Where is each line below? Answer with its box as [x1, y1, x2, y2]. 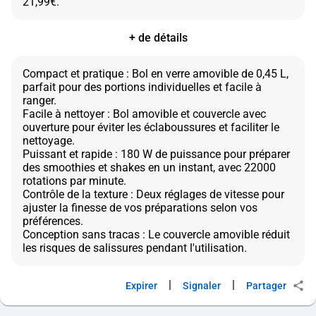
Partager [246, 280, 286, 292]
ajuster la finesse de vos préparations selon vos [23, 201, 257, 215]
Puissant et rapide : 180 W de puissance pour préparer [23, 147, 290, 162]
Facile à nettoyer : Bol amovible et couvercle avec [23, 107, 266, 121]
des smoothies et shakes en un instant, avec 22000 [23, 161, 276, 175]
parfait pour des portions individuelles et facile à [23, 80, 262, 95]
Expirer [125, 280, 158, 292]
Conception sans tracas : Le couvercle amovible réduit [23, 228, 290, 242]
